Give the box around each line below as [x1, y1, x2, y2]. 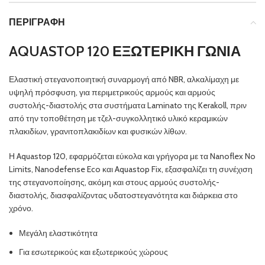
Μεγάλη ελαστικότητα [19, 227, 98, 238]
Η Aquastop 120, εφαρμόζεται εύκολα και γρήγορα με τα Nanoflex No [9, 150, 256, 161]
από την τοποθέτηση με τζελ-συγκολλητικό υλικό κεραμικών [9, 112, 228, 124]
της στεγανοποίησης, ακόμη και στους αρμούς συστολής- [9, 176, 219, 188]
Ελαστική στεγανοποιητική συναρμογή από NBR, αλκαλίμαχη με [9, 73, 239, 85]
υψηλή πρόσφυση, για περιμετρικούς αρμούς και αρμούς [9, 86, 215, 98]
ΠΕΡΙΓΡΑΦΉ [9, 16, 65, 28]
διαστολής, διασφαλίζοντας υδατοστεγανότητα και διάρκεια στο [9, 189, 238, 201]
